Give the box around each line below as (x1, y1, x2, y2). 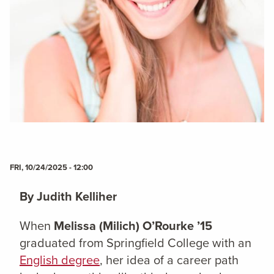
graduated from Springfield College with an (20, 234, 251, 252)
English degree (20, 251, 100, 269)
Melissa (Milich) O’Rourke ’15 (54, 217, 212, 235)
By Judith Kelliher (20, 187, 117, 206)
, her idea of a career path (100, 251, 239, 269)
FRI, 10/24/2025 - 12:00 (10, 161, 93, 173)
